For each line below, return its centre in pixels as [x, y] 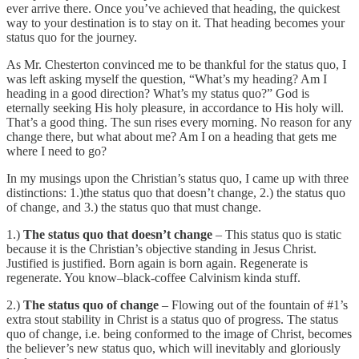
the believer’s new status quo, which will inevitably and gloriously [173, 348]
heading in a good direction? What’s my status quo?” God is [158, 93]
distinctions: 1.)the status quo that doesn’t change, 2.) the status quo [176, 192]
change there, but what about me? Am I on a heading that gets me [171, 136]
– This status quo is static [277, 234]
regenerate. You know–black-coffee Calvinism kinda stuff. [153, 277]
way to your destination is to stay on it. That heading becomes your [175, 22]
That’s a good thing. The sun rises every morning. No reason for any [179, 122]
